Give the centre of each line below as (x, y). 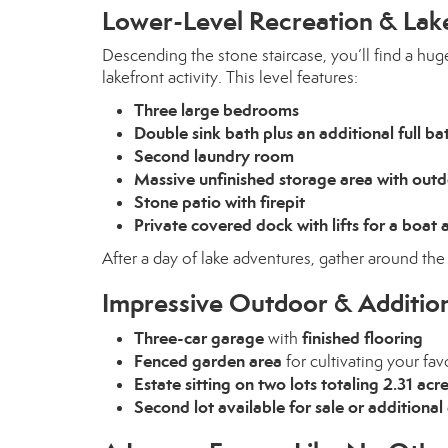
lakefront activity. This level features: (230, 77)
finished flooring (362, 338)
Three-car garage (199, 338)
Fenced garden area (208, 361)
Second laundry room (214, 156)
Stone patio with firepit (219, 202)
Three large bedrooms (216, 110)
